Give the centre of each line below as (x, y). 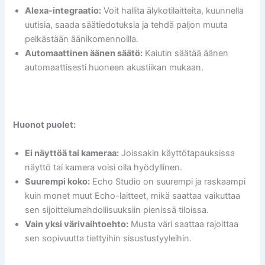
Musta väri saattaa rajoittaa (184, 224)
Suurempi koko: (58, 181)
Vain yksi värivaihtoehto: (77, 224)
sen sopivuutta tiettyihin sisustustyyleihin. (109, 238)
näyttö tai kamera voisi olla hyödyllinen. (104, 167)
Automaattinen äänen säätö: (84, 53)
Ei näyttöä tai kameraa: (72, 153)
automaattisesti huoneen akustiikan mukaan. (114, 67)
